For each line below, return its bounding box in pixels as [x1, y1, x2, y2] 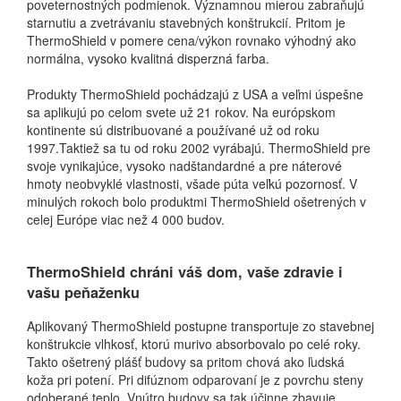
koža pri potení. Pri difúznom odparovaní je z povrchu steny [27, 371, 363, 388]
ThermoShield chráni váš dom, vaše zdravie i [27, 260, 343, 282]
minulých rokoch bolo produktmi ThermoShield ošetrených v [27, 192, 366, 211]
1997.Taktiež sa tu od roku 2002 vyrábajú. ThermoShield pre [27, 139, 371, 158]
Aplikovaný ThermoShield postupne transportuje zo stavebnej [27, 317, 374, 335]
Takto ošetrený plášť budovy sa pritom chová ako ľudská [27, 353, 345, 371]
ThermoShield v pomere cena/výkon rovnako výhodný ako [27, 31, 356, 50]
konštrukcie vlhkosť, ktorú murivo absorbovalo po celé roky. [27, 335, 361, 353]
